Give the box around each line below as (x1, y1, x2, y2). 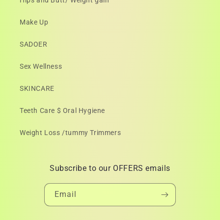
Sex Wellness (20, 62, 62, 71)
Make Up (20, 18, 49, 27)
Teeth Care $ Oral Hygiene (20, 107, 105, 115)
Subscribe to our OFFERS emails (50, 164, 170, 173)
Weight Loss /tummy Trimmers (20, 129, 121, 137)
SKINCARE (20, 84, 55, 93)
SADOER (20, 40, 48, 49)
